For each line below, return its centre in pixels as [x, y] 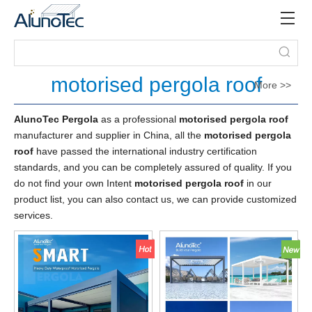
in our [258, 183]
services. [33, 215]
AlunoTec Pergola [56, 119]
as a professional [139, 119]
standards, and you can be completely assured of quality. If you [153, 167]
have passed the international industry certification [145, 151]
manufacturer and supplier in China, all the [109, 135]
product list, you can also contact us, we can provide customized [155, 199]
